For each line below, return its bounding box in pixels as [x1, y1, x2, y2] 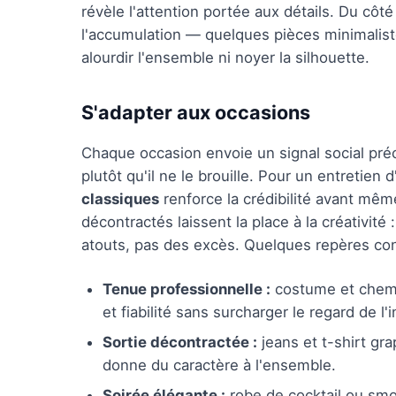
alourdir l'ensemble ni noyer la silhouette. [81, 49, 369, 66]
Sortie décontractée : [103, 333, 257, 351]
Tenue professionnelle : [103, 280, 270, 298]
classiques [81, 190, 159, 208]
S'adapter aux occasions [81, 101, 310, 124]
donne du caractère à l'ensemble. [103, 356, 336, 374]
